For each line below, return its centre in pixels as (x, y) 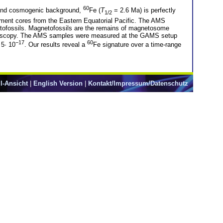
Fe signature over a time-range (137, 45)
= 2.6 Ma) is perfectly (144, 10)
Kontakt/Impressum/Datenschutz (138, 84)
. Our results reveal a (56, 45)
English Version (58, 84)
